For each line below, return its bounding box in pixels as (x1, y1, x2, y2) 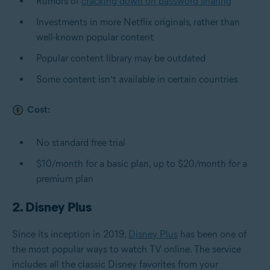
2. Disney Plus (12, 198, 92, 215)
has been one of (178, 228, 246, 240)
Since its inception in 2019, (12, 228, 128, 240)
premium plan (36, 172, 93, 184)
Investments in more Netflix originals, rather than (36, 16, 240, 28)
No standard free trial (36, 136, 125, 148)
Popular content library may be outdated (36, 52, 206, 64)
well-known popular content (36, 31, 154, 43)
